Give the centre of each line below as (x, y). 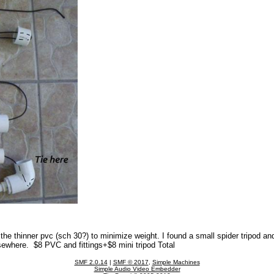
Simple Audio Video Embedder (137, 269)
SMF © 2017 (131, 262)
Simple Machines (176, 262)
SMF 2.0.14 (91, 262)
